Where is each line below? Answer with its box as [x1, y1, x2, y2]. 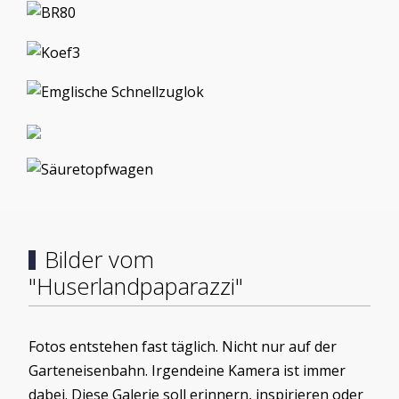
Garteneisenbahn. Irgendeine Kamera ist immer [28, 361, 346, 381]
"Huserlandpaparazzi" [28, 271, 243, 303]
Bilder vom [44, 244, 154, 276]
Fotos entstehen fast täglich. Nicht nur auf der [28, 337, 337, 357]
